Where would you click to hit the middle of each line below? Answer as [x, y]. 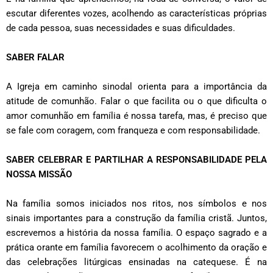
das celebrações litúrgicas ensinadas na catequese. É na [136, 262]
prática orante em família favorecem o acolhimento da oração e [136, 248]
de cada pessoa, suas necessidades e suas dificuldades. [122, 28]
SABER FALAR [35, 58]
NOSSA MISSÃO [39, 175]
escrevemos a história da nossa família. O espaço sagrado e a [136, 233]
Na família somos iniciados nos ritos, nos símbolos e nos [136, 204]
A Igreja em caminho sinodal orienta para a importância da [136, 87]
